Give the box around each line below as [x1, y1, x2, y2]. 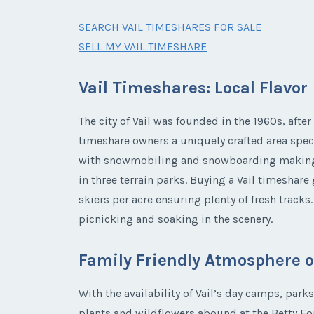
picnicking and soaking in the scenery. [78, 212, 273, 226]
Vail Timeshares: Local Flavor [78, 78, 308, 98]
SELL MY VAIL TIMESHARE [78, 40, 207, 54]
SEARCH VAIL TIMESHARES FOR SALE [78, 20, 261, 34]
